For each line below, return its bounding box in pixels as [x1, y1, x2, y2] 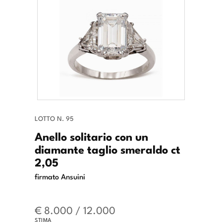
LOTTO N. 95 [35, 113, 73, 123]
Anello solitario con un [35, 127, 148, 145]
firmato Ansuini [35, 170, 85, 182]
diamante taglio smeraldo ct [35, 140, 180, 158]
